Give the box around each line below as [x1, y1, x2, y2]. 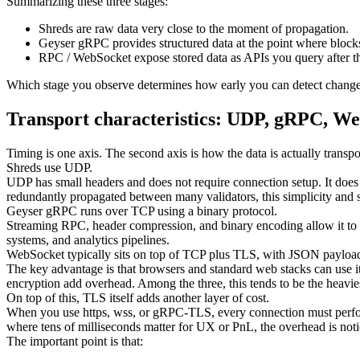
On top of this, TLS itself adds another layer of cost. [6, 290, 269, 305]
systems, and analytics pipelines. [6, 232, 170, 247]
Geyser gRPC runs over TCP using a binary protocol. [6, 203, 277, 218]
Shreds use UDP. [6, 160, 92, 174]
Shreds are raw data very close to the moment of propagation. [39, 21, 349, 35]
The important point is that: [6, 333, 143, 348]
